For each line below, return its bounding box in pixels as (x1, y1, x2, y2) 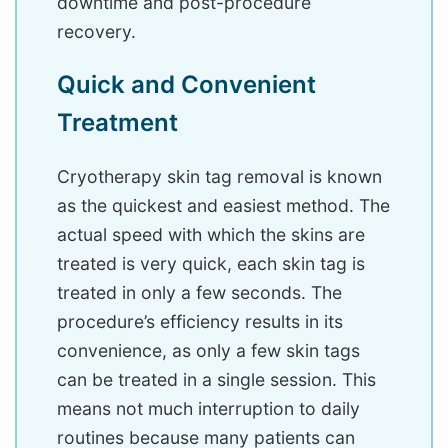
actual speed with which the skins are (57, 224, 365, 246)
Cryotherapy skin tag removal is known (57, 166, 382, 188)
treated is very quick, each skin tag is (57, 253, 365, 275)
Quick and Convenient (57, 70, 316, 100)
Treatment (57, 108, 178, 138)
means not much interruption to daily (57, 398, 360, 420)
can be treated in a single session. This (57, 369, 376, 391)
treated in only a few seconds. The (57, 282, 342, 304)
